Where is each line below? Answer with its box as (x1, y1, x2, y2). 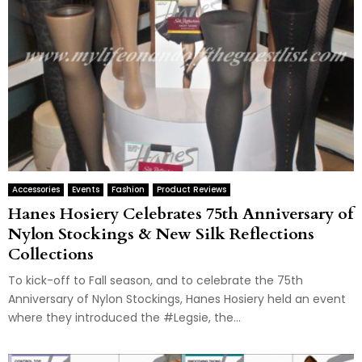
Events (72, 183, 99, 196)
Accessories (12, 183, 60, 196)
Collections (8, 243, 94, 266)
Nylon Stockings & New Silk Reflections (8, 223, 314, 246)
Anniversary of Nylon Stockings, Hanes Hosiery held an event (8, 291, 346, 308)
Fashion (112, 183, 145, 196)
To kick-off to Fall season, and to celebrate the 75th (8, 272, 303, 289)
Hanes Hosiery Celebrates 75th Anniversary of (8, 203, 353, 225)
